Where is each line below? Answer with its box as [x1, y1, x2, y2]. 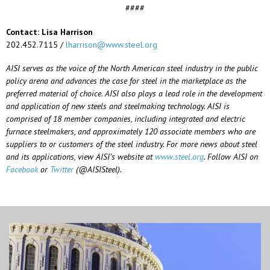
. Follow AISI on [204, 151, 258, 162]
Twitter [50, 163, 74, 175]
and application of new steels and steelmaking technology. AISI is [6, 100, 230, 111]
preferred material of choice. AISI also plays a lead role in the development [6, 87, 262, 99]
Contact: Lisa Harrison [6, 26, 93, 37]
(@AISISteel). [74, 163, 122, 175]
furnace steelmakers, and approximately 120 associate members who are [6, 125, 256, 137]
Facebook [6, 163, 38, 175]
